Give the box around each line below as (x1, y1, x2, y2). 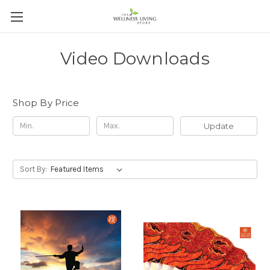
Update (203, 121, 234, 131)
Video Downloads (60, 48, 210, 69)
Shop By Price (13, 97, 80, 108)
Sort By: (19, 164, 47, 174)
